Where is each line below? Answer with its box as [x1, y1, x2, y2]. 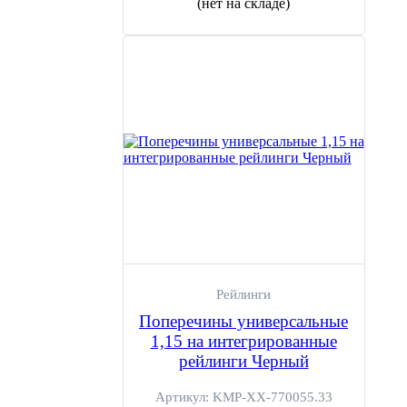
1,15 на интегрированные [150, 332, 337, 351]
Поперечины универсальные [139, 312, 348, 331]
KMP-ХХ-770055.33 [212, 390, 333, 404]
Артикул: [154, 390, 213, 404]
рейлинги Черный [178, 352, 309, 371]
